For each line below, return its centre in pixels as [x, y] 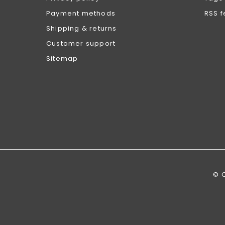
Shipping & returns [82, 28]
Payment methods [81, 13]
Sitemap [62, 59]
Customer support [81, 43]
